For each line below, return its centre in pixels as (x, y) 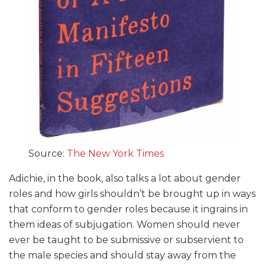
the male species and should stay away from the (122, 256)
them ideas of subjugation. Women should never (125, 225)
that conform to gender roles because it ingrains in (128, 209)
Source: (48, 154)
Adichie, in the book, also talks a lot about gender (125, 179)
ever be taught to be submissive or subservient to (126, 240)
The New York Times (115, 154)
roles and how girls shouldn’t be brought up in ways (132, 194)
